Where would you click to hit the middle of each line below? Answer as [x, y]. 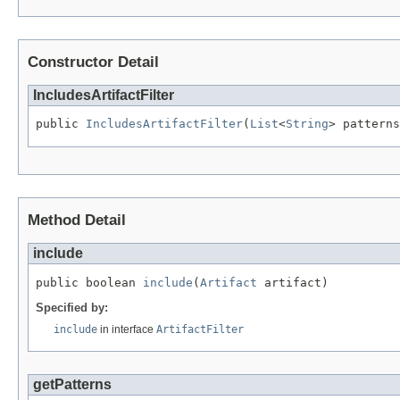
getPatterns [72, 385]
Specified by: [72, 307]
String [307, 124]
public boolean [89, 283]
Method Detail [77, 221]
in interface [127, 329]
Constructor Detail [93, 62]
